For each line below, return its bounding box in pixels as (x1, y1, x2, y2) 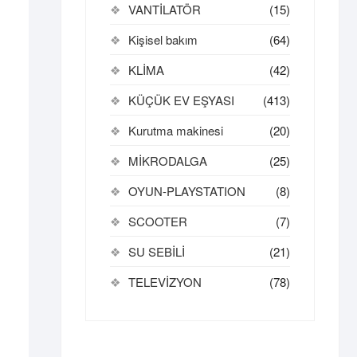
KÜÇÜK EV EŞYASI (128, 92, 234, 108)
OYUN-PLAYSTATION (128, 182, 245, 199)
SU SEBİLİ (128, 243, 185, 260)
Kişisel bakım (128, 31, 198, 48)
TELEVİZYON (128, 273, 202, 290)
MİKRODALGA (128, 152, 207, 169)
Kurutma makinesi (128, 122, 223, 139)
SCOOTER (128, 213, 187, 229)
